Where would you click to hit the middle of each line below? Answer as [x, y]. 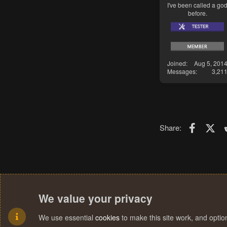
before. [197, 13]
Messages [181, 71]
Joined [177, 63]
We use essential [67, 217]
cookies [107, 217]
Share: [171, 127]
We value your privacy [96, 198]
